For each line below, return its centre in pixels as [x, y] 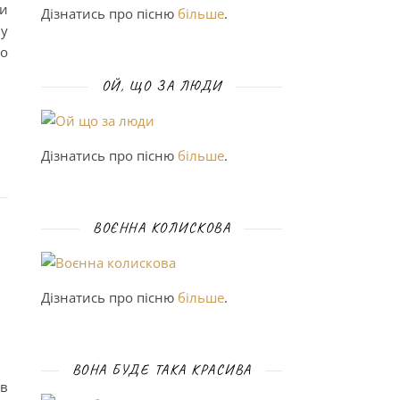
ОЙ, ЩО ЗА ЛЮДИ [162, 86]
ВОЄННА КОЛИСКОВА [162, 228]
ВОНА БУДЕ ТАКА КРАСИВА [162, 370]
